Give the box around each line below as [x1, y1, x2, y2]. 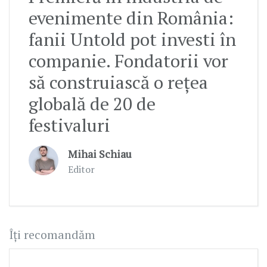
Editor [68, 163, 95, 176]
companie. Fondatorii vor [29, 49, 228, 73]
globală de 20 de [29, 92, 156, 116]
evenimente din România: [29, 6, 234, 30]
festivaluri [29, 113, 110, 138]
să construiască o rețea [29, 70, 208, 95]
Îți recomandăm [9, 226, 95, 243]
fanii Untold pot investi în [29, 27, 236, 52]
